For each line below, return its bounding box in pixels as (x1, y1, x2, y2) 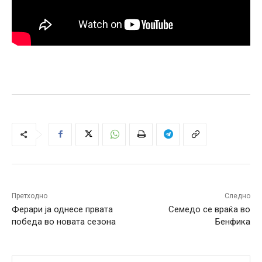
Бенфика (215, 216, 250, 227)
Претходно (12, 191, 47, 200)
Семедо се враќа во (168, 204, 250, 215)
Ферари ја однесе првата (12, 204, 113, 215)
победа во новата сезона (12, 216, 116, 227)
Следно (224, 191, 250, 200)
